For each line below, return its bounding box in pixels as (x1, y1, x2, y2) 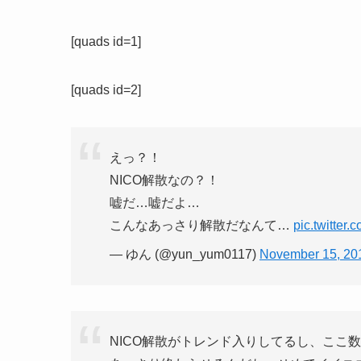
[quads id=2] (71, 83, 141, 98)
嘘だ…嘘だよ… (110, 196, 200, 210)
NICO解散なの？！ (110, 173, 219, 188)
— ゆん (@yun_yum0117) (110, 247, 259, 262)
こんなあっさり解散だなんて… (110, 218, 293, 233)
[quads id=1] (71, 35, 141, 49)
